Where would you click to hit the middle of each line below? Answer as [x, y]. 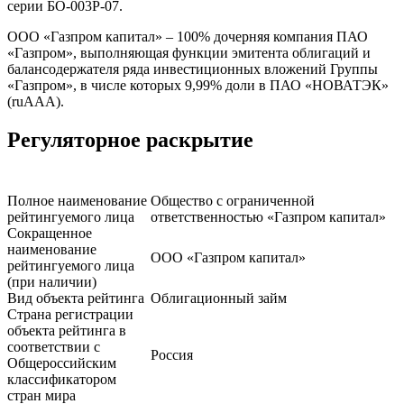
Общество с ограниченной [233, 201]
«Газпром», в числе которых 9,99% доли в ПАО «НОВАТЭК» [198, 86]
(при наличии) [52, 282]
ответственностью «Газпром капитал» [268, 217]
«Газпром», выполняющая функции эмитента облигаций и [189, 53]
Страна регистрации [70, 315]
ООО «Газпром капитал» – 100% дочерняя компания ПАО [188, 37]
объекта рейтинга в [67, 331]
